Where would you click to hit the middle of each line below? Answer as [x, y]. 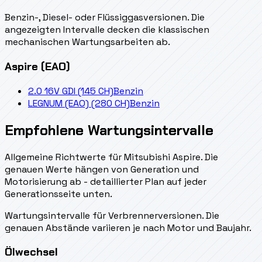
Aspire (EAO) [37, 67]
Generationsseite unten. [58, 194]
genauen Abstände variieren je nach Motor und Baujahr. [128, 227]
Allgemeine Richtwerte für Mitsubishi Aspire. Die [111, 157]
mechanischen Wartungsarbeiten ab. [87, 42]
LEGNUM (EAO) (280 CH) [79, 103]
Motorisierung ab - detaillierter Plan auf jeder [106, 181]
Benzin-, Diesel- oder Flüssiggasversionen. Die [105, 18]
